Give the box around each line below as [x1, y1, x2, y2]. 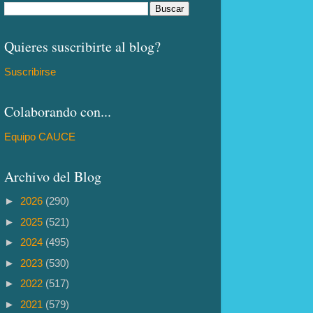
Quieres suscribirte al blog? [4, 37, 161, 57]
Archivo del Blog [4, 166, 101, 186]
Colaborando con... [4, 101, 111, 121]
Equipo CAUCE [4, 130, 75, 143]
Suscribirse [4, 66, 56, 78]
